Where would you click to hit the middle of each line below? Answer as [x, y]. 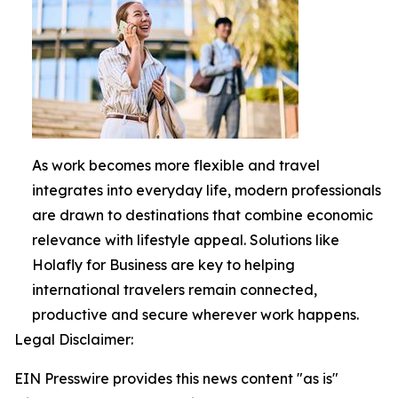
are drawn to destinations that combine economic [203, 215]
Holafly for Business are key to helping [163, 265]
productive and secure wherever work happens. [195, 314]
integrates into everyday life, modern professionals [207, 190]
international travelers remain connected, [175, 290]
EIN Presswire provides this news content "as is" [176, 378]
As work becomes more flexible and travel [176, 165]
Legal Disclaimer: [74, 339]
